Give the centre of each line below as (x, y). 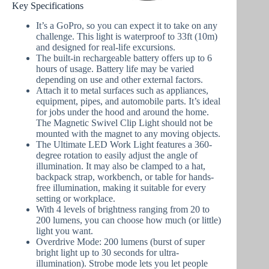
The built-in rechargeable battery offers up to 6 (124, 58)
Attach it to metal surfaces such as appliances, (122, 91)
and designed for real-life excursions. (106, 47)
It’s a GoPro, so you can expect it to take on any (127, 26)
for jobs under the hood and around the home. (122, 112)
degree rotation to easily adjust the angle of (117, 156)
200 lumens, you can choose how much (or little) (128, 220)
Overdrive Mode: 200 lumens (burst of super (120, 242)
